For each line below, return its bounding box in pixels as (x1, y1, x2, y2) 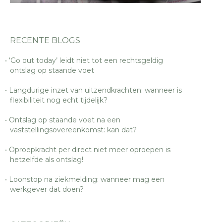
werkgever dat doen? (10, 185, 84, 194)
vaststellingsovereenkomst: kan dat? (10, 125, 137, 135)
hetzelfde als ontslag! (10, 155, 83, 165)
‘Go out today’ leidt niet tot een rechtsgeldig (9, 56, 163, 65)
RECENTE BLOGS (10, 36, 80, 46)
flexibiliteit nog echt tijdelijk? (10, 96, 108, 105)
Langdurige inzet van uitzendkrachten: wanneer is (9, 86, 182, 95)
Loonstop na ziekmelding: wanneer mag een (9, 175, 165, 184)
